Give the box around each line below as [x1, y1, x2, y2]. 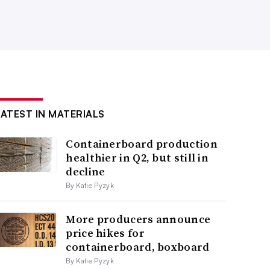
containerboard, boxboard [66, 239, 210, 254]
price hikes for [66, 225, 145, 240]
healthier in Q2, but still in [66, 149, 209, 165]
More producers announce [66, 211, 211, 227]
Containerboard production [66, 136, 218, 151]
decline [66, 163, 105, 179]
